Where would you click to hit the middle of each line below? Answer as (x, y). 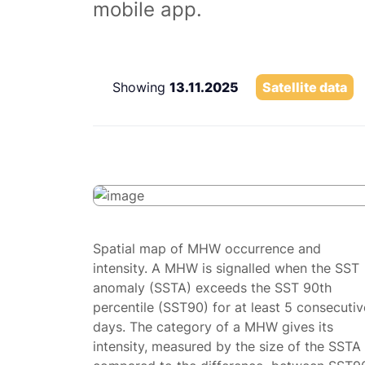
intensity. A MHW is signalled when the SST (226, 268)
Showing (141, 87)
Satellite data (305, 87)
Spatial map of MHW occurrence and (207, 248)
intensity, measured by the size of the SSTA (227, 346)
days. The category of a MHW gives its (213, 327)
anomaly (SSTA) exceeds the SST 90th (212, 288)
